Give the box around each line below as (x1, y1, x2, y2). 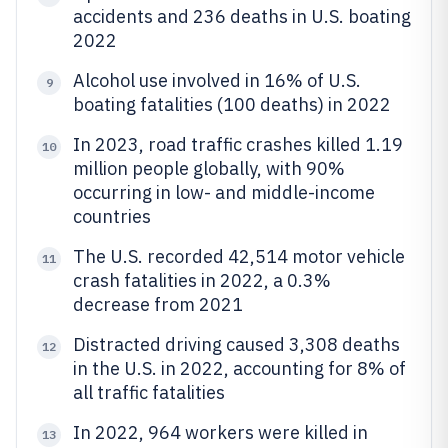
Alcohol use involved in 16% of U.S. (73, 69, 361, 92)
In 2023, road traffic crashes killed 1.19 (73, 133, 403, 156)
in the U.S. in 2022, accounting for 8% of (73, 357, 406, 380)
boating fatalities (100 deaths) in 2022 (73, 93, 391, 116)
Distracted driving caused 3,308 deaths (73, 333, 400, 356)
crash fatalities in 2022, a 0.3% (73, 269, 331, 292)
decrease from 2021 (73, 293, 243, 316)
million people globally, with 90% (73, 157, 345, 180)
